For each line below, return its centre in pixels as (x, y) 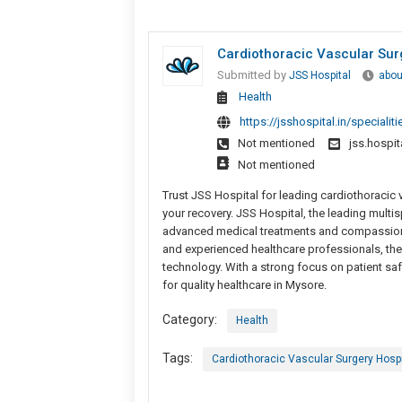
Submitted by (253, 74)
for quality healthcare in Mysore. (244, 284)
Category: (189, 319)
